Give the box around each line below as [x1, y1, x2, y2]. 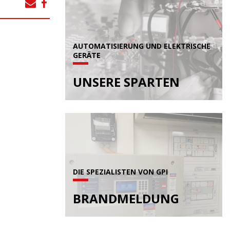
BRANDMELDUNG [73, 189, 179, 207]
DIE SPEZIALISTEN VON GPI [73, 166, 168, 177]
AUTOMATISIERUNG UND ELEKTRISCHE [73, 41, 210, 51]
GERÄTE [73, 50, 101, 60]
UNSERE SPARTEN [73, 73, 180, 90]
